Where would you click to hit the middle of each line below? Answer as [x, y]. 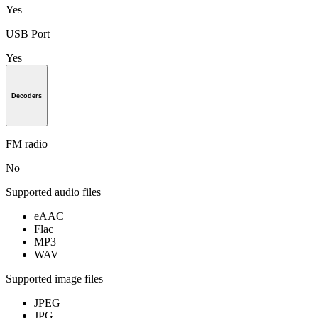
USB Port [28, 33]
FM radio [27, 144]
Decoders [27, 95]
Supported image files [54, 279]
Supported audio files [53, 192]
